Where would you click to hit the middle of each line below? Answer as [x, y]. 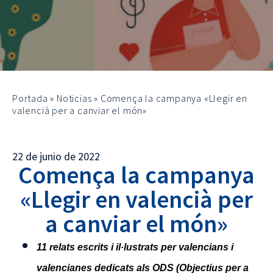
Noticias [74, 98]
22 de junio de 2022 [56, 156]
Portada [30, 98]
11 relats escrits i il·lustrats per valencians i [135, 247]
